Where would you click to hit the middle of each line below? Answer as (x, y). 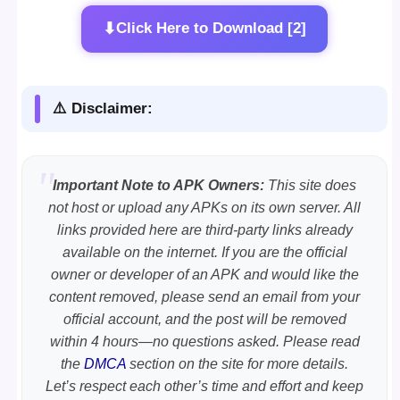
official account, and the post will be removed (204, 319)
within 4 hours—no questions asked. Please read (204, 341)
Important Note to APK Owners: (158, 185)
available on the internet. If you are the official (204, 252)
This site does (310, 185)
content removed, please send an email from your (204, 296)
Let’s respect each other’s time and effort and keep (204, 386)
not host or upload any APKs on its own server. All (204, 207)
